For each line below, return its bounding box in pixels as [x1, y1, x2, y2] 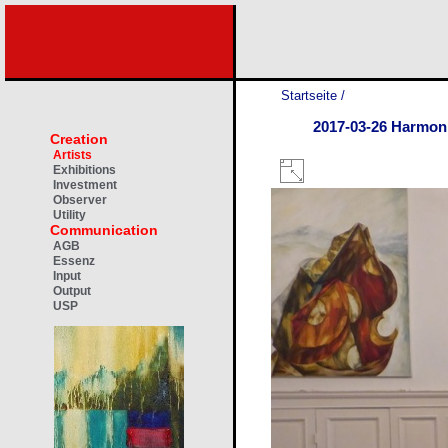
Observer [53, 193, 107, 207]
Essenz [53, 254, 95, 268]
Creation [50, 131, 108, 147]
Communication [50, 222, 158, 238]
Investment [53, 178, 117, 192]
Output [53, 284, 91, 298]
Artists [53, 148, 92, 162]
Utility [53, 208, 86, 222]
